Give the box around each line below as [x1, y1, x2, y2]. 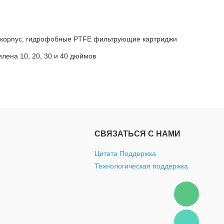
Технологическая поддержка [94, 162, 188, 170]
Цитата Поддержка [94, 149, 156, 157]
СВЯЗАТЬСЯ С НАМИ [94, 129, 180, 138]
